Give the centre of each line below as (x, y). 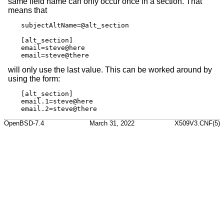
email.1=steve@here (57, 101)
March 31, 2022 (112, 123)
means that (27, 10)
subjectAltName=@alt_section (75, 25)
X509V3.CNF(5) (197, 123)
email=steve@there (55, 55)
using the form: (34, 78)
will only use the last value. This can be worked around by (110, 69)
